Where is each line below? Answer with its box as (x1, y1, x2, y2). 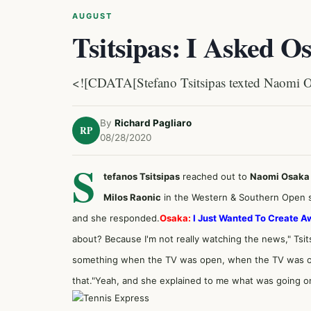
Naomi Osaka (250, 171, 310, 182)
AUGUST (72, 11, 112, 21)
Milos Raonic (103, 192, 161, 203)
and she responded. (72, 212, 160, 224)
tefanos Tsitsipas (103, 171, 180, 182)
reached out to (180, 171, 250, 182)
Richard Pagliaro (115, 117, 192, 128)
